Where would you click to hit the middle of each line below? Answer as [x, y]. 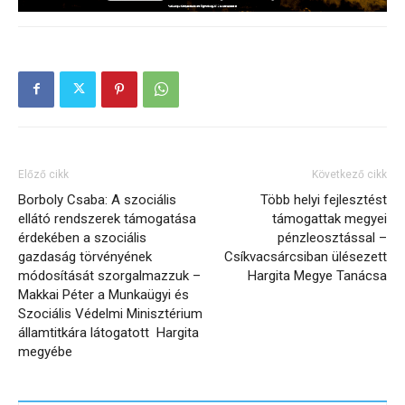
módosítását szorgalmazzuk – [109, 275]
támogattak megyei [330, 218]
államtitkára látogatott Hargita [108, 332]
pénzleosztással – [332, 237]
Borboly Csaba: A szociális [97, 199]
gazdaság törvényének [85, 256]
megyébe [45, 351]
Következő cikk [349, 174]
